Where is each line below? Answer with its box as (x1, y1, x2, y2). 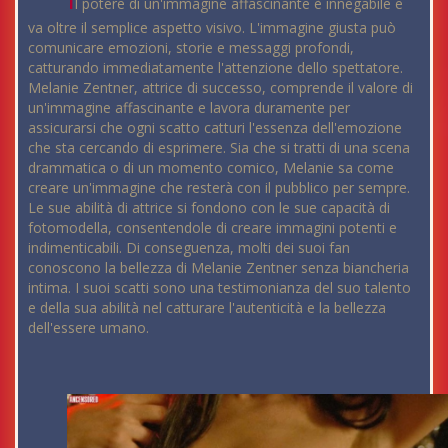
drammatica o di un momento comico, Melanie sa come (28, 158, 394, 178)
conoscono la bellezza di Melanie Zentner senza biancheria (28, 258, 409, 278)
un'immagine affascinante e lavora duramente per (28, 98, 350, 118)
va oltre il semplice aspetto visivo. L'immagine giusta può (28, 18, 396, 38)
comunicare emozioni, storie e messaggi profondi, (28, 38, 354, 58)
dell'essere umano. (28, 318, 149, 338)
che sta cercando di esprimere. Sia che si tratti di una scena (28, 138, 410, 158)
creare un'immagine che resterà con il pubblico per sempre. (28, 178, 410, 198)
